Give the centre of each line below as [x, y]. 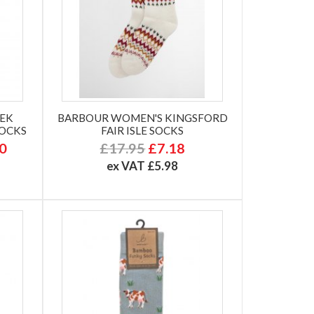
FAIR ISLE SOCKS [143, 130]
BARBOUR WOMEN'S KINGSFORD [142, 117]
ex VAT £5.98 [143, 165]
